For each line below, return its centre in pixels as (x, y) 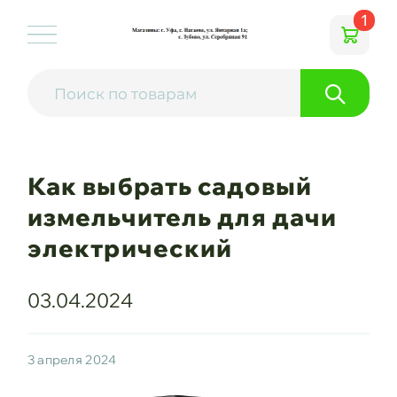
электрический (130, 249)
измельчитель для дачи (182, 218)
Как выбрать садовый (170, 187)
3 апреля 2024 (72, 360)
